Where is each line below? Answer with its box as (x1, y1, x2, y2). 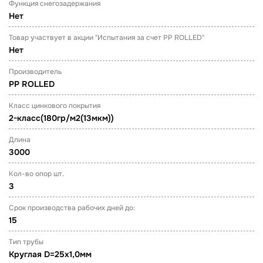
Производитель (9, 67, 62, 76)
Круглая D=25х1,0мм (9, 249, 92, 259)
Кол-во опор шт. (9, 169, 64, 178)
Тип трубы (9, 237, 43, 247)
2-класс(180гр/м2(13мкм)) (9, 113, 114, 123)
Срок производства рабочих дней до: (9, 203, 135, 213)
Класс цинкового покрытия (9, 101, 100, 110)
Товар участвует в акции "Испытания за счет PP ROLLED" (9, 33, 204, 42)
